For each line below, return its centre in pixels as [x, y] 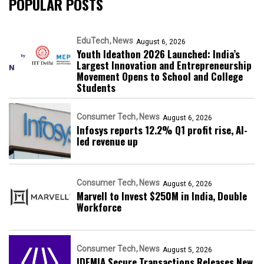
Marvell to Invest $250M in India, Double [162, 196]
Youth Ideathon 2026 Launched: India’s [158, 54]
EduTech [93, 41]
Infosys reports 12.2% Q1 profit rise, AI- [162, 130]
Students [96, 88]
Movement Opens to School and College [160, 77]
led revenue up [107, 141]
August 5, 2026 [187, 250]
